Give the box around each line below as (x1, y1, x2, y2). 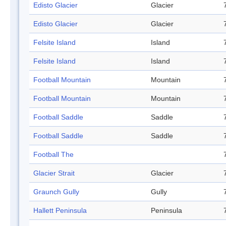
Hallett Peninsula (33, 206, 87, 215)
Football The (33, 150, 74, 159)
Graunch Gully (33, 188, 79, 196)
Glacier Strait (33, 169, 75, 178)
